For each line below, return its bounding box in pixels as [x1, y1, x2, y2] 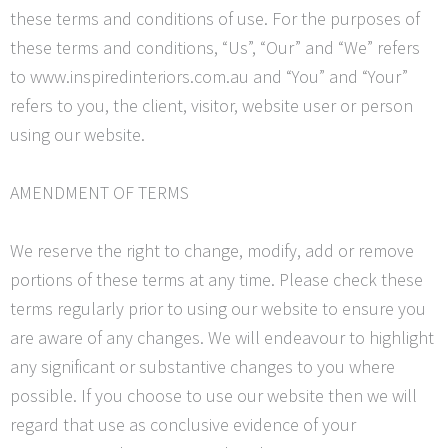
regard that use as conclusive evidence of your [10, 413, 356, 436]
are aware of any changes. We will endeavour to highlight [10, 326, 434, 349]
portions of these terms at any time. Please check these [10, 268, 423, 291]
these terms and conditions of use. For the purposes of [10, 7, 420, 31]
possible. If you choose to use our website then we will [10, 384, 417, 407]
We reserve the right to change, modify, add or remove [10, 239, 414, 262]
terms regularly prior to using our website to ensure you [10, 297, 426, 320]
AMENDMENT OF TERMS [10, 181, 189, 205]
